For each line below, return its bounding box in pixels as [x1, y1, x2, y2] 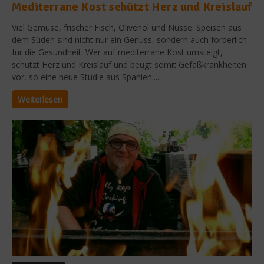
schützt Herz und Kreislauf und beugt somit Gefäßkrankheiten [12, 59, 246, 71]
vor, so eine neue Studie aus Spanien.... [12, 71, 159, 83]
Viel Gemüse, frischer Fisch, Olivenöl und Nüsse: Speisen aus [12, 22, 242, 34]
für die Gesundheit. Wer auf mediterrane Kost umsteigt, [12, 47, 223, 58]
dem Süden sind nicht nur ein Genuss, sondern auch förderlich [12, 34, 247, 46]
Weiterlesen [18, 94, 62, 105]
